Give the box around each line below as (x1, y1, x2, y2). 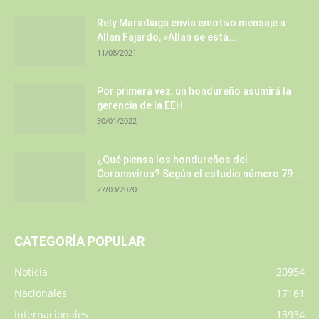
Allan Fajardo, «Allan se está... (97, 31, 237, 43)
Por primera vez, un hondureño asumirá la (97, 85, 291, 98)
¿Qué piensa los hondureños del (97, 154, 248, 166)
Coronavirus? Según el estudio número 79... (97, 168, 301, 180)
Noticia (14, 265, 48, 279)
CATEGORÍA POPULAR (14, 234, 145, 249)
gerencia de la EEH (97, 100, 183, 112)
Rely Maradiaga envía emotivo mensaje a (97, 17, 286, 29)
